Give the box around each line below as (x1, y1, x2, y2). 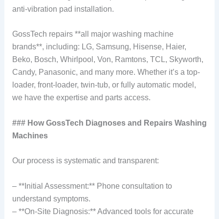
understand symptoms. (12, 195, 90, 203)
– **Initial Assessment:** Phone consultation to (12, 182, 172, 191)
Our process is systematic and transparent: (12, 156, 159, 165)
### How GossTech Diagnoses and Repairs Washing (12, 118, 207, 127)
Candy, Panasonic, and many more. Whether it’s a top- (12, 68, 200, 77)
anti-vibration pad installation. (12, 4, 114, 13)
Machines (12, 131, 48, 140)
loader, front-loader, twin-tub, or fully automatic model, (12, 81, 196, 89)
